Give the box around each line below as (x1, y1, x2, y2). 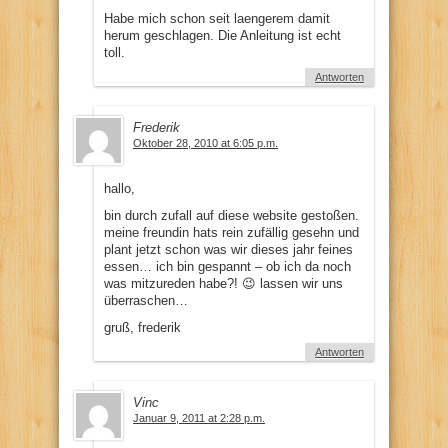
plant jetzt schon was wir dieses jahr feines (104, 241, 353, 257)
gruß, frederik (104, 319, 181, 335)
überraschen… (104, 292, 188, 308)
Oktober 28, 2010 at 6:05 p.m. (133, 136, 278, 149)
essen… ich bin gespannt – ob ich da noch (104, 258, 351, 274)
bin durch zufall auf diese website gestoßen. (104, 207, 359, 223)
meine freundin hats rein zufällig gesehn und (104, 224, 359, 240)
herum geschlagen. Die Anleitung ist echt (104, 27, 341, 43)
